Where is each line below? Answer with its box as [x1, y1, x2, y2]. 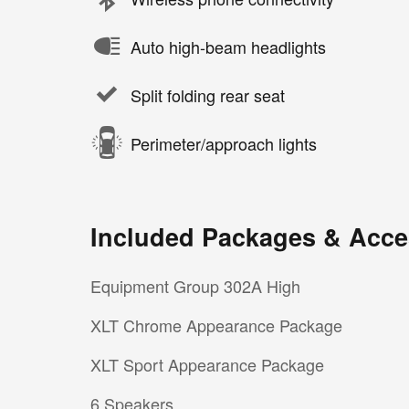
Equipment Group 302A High [90, 274, 300, 299]
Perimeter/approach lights [131, 131, 317, 155]
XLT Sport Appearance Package [90, 352, 324, 377]
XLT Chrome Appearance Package [90, 313, 342, 338]
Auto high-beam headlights [131, 34, 326, 58]
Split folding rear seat [131, 82, 285, 107]
